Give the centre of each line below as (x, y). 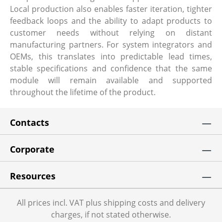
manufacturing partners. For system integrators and (111, 44)
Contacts (29, 122)
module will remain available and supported (111, 80)
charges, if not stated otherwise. (111, 215)
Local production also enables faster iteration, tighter (111, 9)
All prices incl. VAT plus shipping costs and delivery (111, 203)
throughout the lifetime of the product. (83, 92)
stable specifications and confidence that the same (111, 68)
